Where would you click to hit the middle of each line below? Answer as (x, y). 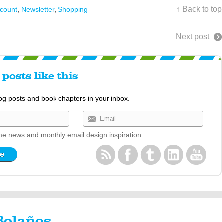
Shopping (73, 9)
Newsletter (37, 9)
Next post (192, 36)
